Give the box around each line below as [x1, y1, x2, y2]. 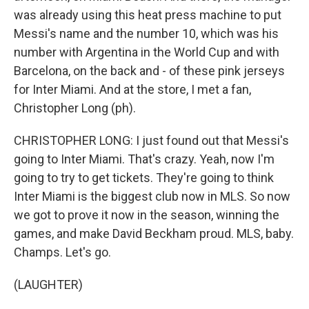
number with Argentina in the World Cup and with [14, 45, 279, 59]
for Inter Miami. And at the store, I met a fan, [14, 82, 251, 97]
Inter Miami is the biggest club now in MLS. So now [14, 189, 290, 203]
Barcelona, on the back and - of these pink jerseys [14, 63, 285, 78]
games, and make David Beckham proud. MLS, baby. [14, 226, 294, 241]
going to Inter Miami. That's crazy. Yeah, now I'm [14, 152, 275, 166]
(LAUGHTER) [14, 277, 83, 292]
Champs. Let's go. [14, 245, 111, 259]
